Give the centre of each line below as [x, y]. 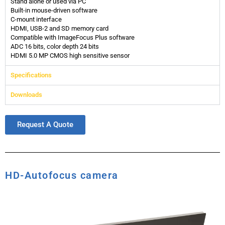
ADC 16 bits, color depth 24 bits [55, 47]
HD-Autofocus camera [62, 176]
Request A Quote [45, 125]
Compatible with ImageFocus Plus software [73, 38]
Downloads [26, 95]
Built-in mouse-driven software [54, 11]
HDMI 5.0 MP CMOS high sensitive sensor [70, 56]
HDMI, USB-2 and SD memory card [60, 29]
